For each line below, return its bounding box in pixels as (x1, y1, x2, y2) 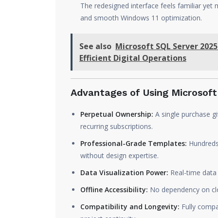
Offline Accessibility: (80, 185, 148, 194)
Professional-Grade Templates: (80, 139, 187, 148)
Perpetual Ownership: (80, 109, 153, 119)
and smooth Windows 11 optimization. (80, 13, 202, 22)
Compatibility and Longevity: (80, 202, 180, 211)
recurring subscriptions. (80, 122, 153, 131)
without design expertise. (80, 151, 159, 160)
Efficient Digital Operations (79, 53, 186, 63)
